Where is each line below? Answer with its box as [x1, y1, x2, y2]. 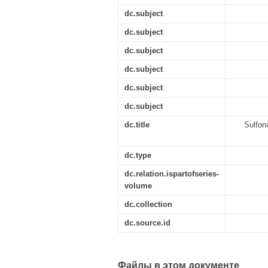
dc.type [124, 151, 151, 160]
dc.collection [124, 200, 172, 209]
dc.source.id [124, 218, 170, 227]
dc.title [124, 120, 150, 129]
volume [124, 181, 152, 190]
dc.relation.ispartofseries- [124, 169, 219, 178]
